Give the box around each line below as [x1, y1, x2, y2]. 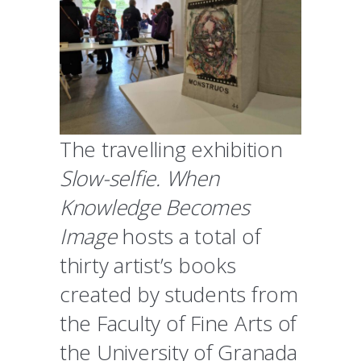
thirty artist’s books [60, 250, 236, 280]
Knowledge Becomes [60, 192, 250, 222]
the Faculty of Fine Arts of [60, 308, 297, 338]
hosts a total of [116, 221, 261, 251]
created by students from [60, 279, 298, 309]
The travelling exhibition [60, 134, 283, 164]
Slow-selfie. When [60, 163, 219, 193]
